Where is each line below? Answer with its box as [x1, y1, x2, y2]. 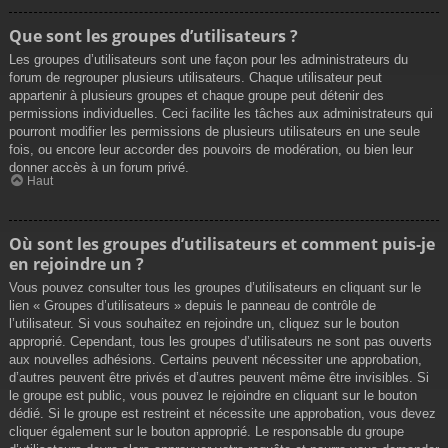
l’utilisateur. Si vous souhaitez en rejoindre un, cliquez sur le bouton [9, 316, 399, 332]
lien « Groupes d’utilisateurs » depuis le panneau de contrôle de [9, 298, 376, 314]
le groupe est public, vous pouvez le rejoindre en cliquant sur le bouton [9, 388, 417, 404]
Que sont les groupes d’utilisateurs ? [9, 24, 298, 47]
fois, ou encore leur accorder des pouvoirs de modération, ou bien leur [9, 141, 413, 157]
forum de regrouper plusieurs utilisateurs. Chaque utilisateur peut [9, 69, 382, 85]
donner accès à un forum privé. [9, 159, 189, 175]
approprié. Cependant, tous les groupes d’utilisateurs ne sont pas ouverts [9, 334, 432, 350]
